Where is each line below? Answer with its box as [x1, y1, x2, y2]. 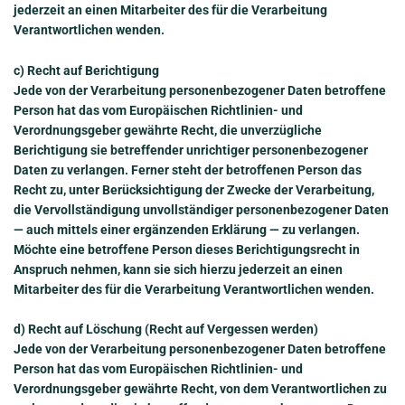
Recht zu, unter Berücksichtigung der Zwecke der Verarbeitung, [14, 182, 374, 197]
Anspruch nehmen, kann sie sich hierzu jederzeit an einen [14, 261, 343, 277]
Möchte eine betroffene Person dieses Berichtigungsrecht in [14, 241, 360, 257]
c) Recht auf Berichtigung [14, 62, 159, 78]
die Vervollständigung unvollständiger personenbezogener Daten [14, 202, 389, 217]
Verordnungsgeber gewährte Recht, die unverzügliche [14, 122, 322, 137]
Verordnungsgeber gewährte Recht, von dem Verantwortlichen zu [14, 381, 387, 397]
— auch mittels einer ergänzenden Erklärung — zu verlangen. [14, 221, 360, 237]
